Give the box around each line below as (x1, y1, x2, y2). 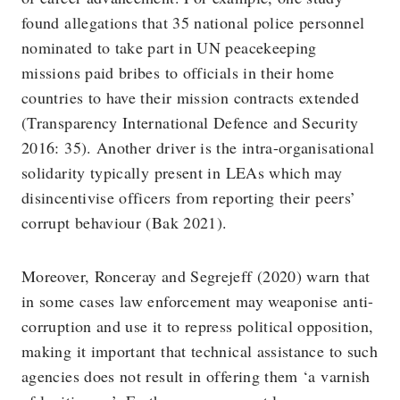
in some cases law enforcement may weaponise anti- (21, 290, 374, 312)
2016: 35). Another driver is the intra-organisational (21, 137, 375, 158)
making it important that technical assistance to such (21, 340, 379, 362)
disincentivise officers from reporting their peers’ (21, 187, 356, 208)
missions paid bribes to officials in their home (21, 62, 334, 83)
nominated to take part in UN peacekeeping (21, 37, 317, 58)
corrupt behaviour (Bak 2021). (21, 212, 228, 233)
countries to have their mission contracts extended (21, 87, 359, 108)
